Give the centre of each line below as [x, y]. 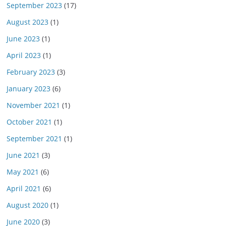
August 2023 [27, 22]
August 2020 [27, 205]
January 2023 [29, 89]
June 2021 [23, 155]
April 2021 [24, 188]
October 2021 [29, 122]
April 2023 [24, 55]
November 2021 [33, 105]
